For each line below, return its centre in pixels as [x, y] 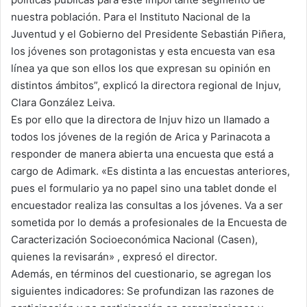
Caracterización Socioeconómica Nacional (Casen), [134, 240]
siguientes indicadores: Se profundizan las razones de [143, 291]
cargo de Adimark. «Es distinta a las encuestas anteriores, [150, 171]
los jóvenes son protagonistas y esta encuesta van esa [143, 51]
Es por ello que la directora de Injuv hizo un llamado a [140, 120]
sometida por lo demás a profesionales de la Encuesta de [149, 223]
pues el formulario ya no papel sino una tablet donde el [144, 188]
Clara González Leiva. [63, 103]
